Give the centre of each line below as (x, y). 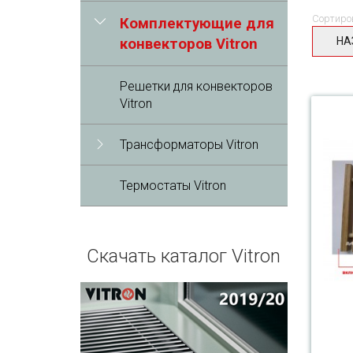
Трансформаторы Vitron (189, 145)
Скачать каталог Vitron (184, 256)
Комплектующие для (197, 24)
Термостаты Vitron (173, 186)
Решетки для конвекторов (196, 86)
